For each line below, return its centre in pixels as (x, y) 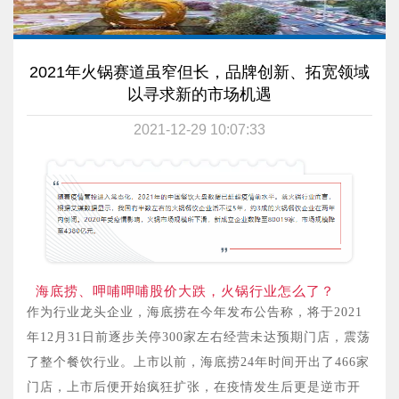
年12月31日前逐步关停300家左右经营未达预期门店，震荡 (199, 338)
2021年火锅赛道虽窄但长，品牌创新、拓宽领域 (199, 73)
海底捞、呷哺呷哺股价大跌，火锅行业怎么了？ (185, 291)
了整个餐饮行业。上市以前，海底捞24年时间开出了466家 (198, 362)
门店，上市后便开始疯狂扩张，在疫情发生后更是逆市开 (194, 387)
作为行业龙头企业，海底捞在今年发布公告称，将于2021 (195, 313)
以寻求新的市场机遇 (199, 95)
